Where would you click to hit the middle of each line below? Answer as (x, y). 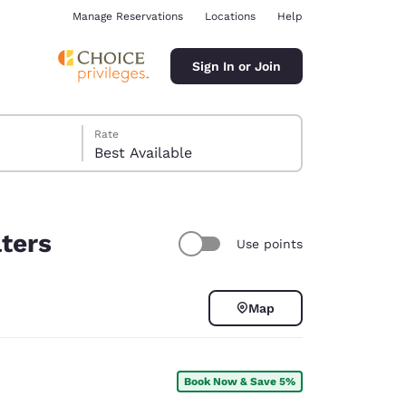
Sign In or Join (237, 66)
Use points (270, 243)
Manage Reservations (128, 16)
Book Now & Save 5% (240, 381)
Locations (230, 16)
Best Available (144, 153)
